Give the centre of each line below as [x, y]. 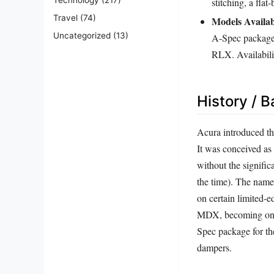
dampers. [214, 247]
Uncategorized [82, 35]
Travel [65, 17]
